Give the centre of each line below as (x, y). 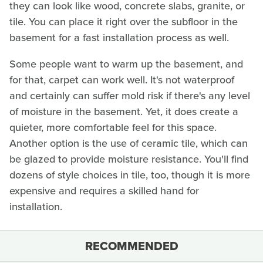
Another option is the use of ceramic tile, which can (129, 143)
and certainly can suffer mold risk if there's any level (130, 95)
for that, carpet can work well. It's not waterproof (122, 80)
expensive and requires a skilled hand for (104, 190)
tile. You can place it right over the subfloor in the (124, 21)
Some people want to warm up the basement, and (126, 64)
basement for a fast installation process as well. (119, 37)
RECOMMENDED (131, 246)
